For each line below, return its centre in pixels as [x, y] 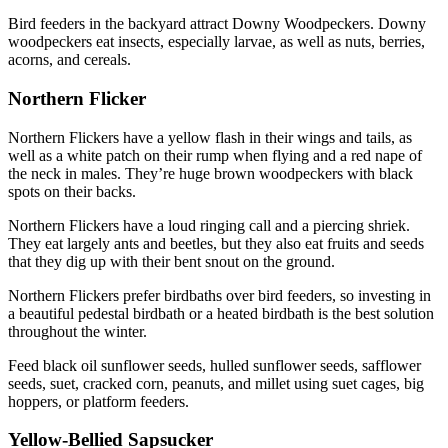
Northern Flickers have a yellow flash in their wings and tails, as [210, 137]
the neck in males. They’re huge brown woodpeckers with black [210, 173]
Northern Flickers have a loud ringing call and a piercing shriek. [209, 225]
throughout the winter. [77, 331]
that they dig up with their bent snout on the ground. [171, 261]
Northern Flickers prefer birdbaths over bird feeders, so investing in [219, 295]
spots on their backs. [72, 191]
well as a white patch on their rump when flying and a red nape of [215, 155]
